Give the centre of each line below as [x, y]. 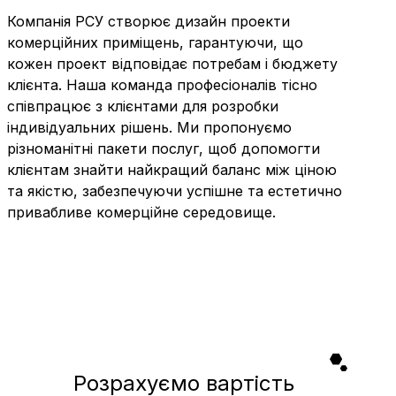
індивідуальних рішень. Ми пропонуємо [149, 127]
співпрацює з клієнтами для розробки [143, 106]
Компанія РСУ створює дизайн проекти [148, 21]
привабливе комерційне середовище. [141, 212]
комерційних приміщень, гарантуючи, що [155, 42]
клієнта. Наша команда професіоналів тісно [162, 84]
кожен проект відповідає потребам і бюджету [172, 63]
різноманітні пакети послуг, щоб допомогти [164, 148]
